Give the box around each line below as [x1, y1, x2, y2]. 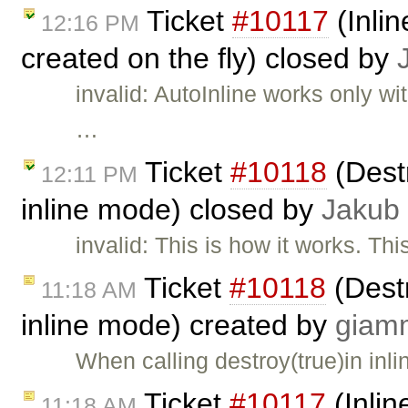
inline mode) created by [21, 308, 335, 342]
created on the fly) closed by [21, 42, 397, 76]
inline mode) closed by [21, 192, 321, 226]
